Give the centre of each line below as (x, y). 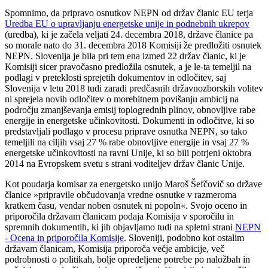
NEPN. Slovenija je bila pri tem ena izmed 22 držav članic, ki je (125, 56)
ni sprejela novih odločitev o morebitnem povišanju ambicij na (122, 99)
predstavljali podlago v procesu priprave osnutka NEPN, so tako (126, 132)
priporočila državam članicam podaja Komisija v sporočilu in (119, 217)
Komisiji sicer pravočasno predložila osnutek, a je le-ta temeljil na (128, 67)
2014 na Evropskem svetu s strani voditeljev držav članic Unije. (125, 164)
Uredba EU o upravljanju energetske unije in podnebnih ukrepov (127, 24)
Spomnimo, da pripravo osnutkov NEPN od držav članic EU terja (129, 13)
